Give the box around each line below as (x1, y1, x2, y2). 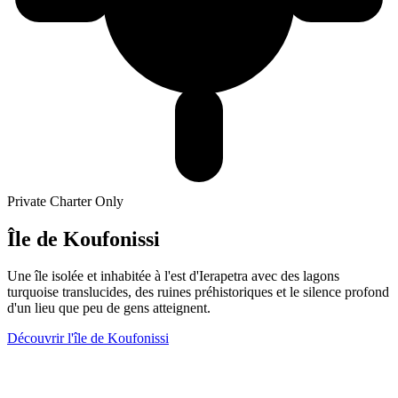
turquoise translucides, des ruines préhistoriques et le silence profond (7, 284, 389, 300)
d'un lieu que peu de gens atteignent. (7, 300, 211, 316)
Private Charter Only (7, 193, 123, 209)
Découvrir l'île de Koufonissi (7, 330, 169, 346)
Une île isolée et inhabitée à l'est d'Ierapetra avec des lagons (7, 268, 339, 284)
